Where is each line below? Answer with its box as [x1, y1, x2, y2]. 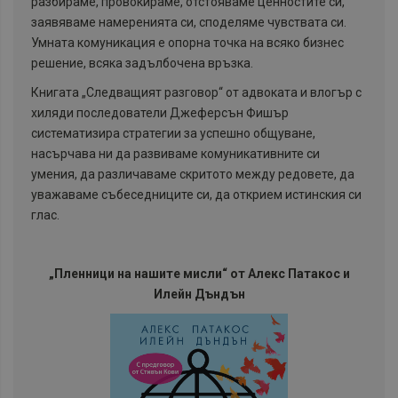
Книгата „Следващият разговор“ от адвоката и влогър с [31, 84, 362, 99]
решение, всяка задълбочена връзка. [31, 55, 253, 70]
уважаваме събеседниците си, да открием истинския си [31, 187, 362, 202]
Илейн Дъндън [153, 286, 245, 301]
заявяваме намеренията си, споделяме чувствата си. [31, 14, 346, 29]
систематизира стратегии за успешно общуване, [31, 125, 315, 140]
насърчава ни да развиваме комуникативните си [31, 146, 320, 161]
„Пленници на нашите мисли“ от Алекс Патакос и [48, 266, 350, 281]
